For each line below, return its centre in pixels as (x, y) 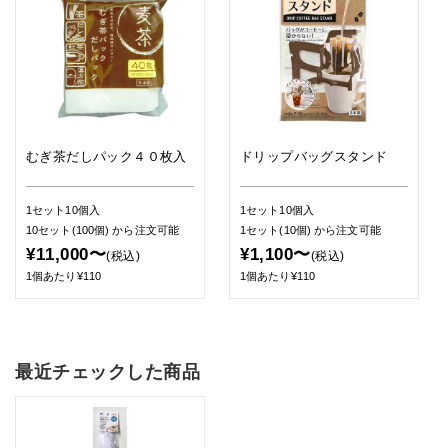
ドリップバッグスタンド (314, 156)
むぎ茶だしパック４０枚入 (106, 156)
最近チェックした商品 (108, 372)
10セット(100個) (69, 230)
